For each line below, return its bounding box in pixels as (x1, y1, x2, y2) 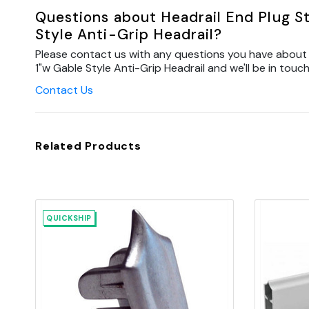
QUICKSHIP (46, 212, 92, 223)
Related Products (35, 139, 141, 154)
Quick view (111, 270, 158, 282)
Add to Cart (110, 291, 159, 303)
